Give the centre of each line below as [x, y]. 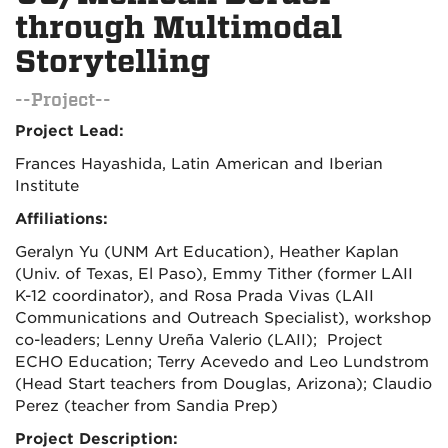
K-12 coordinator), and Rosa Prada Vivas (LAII [194, 296]
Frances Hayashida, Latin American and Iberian [199, 164]
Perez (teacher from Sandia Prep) [146, 406]
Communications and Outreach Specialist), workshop [223, 318]
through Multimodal [178, 28]
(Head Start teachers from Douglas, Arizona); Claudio [223, 384]
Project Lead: [69, 131]
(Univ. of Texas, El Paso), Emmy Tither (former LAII [214, 274]
